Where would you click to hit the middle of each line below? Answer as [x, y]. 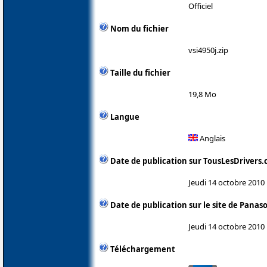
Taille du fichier [140, 72]
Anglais [212, 138]
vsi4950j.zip [208, 50]
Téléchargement [143, 249]
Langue [125, 117]
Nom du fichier [139, 28]
